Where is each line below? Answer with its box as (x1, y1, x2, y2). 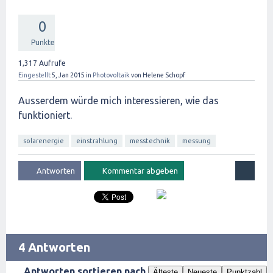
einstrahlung (76, 137, 118, 144)
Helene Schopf (143, 71, 185, 79)
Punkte (30, 38, 55, 46)
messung (182, 137, 211, 144)
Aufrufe (37, 59, 66, 67)
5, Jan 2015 (52, 71, 85, 79)
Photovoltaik (93, 71, 130, 79)
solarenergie (23, 137, 64, 144)
